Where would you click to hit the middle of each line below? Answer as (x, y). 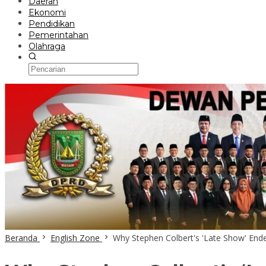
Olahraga (47, 46)
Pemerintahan (58, 35)
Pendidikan (52, 24)
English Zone (75, 238)
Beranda (21, 238)
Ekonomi (47, 12)
